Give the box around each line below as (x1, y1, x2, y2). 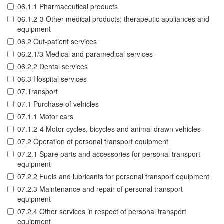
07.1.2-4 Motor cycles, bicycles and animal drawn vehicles (17, 124, 201, 134)
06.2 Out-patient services (17, 36, 97, 47)
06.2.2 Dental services (17, 61, 88, 72)
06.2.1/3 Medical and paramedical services (17, 49, 153, 59)
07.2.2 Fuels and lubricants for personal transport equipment (17, 171, 209, 182)
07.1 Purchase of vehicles (17, 99, 99, 109)
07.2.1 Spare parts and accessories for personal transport (17, 149, 200, 159)
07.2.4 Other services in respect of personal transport (17, 206, 186, 217)
